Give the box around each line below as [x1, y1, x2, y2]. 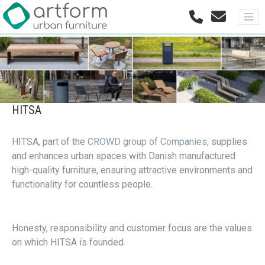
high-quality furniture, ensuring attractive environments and [12, 164, 253, 176]
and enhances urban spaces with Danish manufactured [12, 150, 235, 161]
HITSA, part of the [12, 136, 88, 147]
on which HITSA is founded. [12, 237, 125, 248]
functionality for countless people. [12, 179, 153, 190]
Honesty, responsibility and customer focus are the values [12, 222, 252, 234]
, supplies [207, 136, 247, 147]
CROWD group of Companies [88, 136, 207, 147]
